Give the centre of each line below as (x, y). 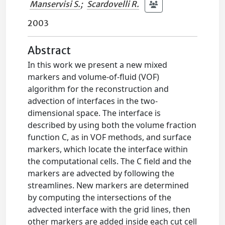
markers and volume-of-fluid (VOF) (94, 77)
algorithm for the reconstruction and (98, 89)
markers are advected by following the (101, 173)
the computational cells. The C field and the (110, 161)
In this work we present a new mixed (98, 65)
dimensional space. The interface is (94, 113)
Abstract (49, 51)
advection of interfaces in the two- (93, 101)
